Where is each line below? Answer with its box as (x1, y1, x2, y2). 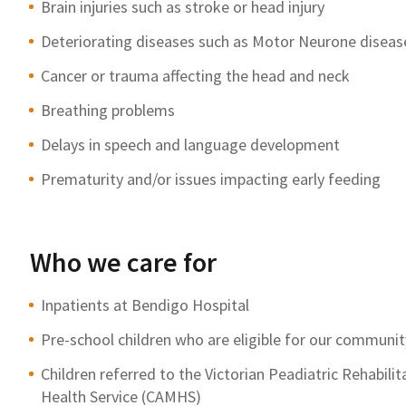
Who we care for (30, 244, 217, 279)
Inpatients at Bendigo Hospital (41, 294, 249, 315)
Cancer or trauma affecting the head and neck (41, 64, 350, 86)
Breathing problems (41, 99, 175, 121)
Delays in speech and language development (41, 133, 340, 155)
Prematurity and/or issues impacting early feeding (41, 168, 381, 189)
